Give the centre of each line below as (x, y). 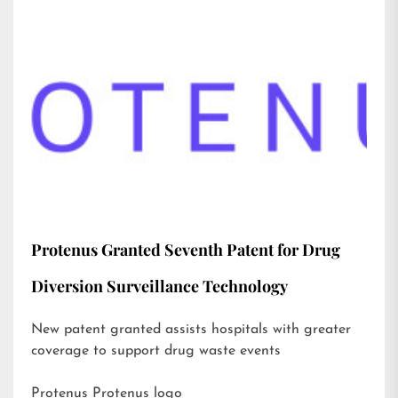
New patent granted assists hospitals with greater (191, 330)
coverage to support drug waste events (156, 351)
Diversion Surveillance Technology (159, 287)
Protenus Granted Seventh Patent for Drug (186, 250)
